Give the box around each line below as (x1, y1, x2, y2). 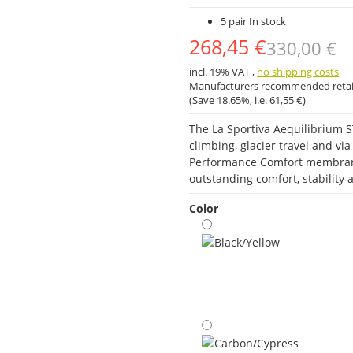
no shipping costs (257, 64, 339, 79)
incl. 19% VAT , (189, 64, 257, 79)
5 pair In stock (221, 13, 286, 28)
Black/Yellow (201, 310, 266, 326)
